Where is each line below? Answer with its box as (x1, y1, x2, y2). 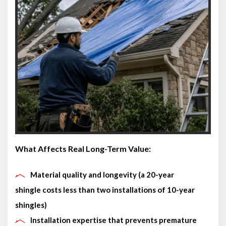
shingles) (15, 200, 47, 209)
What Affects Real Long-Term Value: (15, 143, 151, 153)
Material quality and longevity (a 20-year (30, 169, 174, 179)
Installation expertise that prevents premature (30, 215, 197, 224)
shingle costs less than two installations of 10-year (15, 185, 195, 194)
